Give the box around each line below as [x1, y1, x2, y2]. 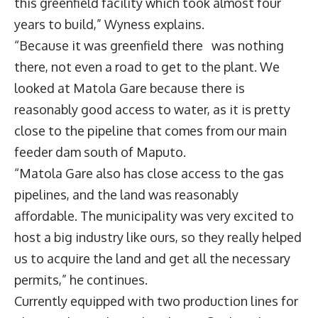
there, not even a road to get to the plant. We [14, 58, 280, 75]
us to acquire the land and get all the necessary [14, 250, 290, 266]
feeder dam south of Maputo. [14, 143, 186, 160]
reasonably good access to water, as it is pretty [14, 101, 290, 117]
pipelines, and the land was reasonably [14, 186, 238, 202]
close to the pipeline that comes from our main [14, 122, 287, 138]
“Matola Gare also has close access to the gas [14, 165, 284, 181]
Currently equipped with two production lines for [14, 292, 298, 309]
